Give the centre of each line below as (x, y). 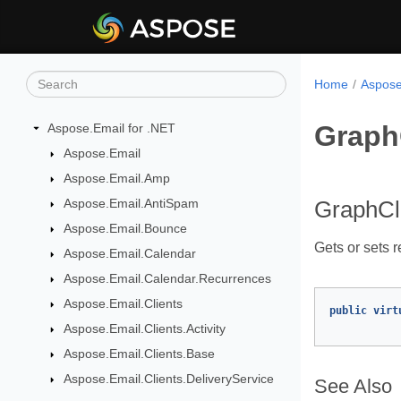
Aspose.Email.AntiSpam (131, 203)
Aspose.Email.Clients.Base (139, 354)
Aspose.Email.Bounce (125, 228)
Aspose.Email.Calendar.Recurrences (167, 278)
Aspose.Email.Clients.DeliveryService (168, 379)
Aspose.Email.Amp (116, 178)
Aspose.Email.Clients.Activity (144, 328)
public (348, 311)
